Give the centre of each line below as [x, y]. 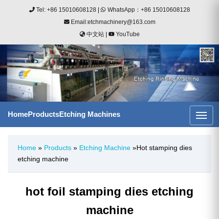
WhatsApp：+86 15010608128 [148, 10]
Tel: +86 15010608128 [65, 10]
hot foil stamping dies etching [109, 191]
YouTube [127, 34]
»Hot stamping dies [161, 147]
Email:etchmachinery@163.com [112, 22]
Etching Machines [90, 114]
